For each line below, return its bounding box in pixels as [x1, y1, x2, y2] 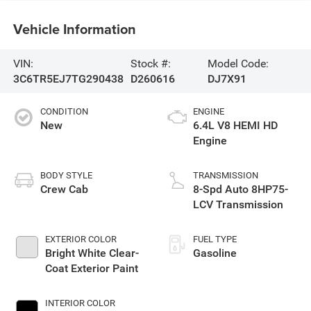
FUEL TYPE [193, 234, 237, 245]
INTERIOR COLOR [44, 298, 115, 309]
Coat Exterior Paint [44, 262, 138, 276]
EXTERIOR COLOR [44, 234, 117, 245]
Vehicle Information [12, 18, 136, 39]
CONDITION [40, 106, 88, 117]
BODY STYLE [40, 170, 92, 181]
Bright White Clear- [44, 246, 139, 260]
